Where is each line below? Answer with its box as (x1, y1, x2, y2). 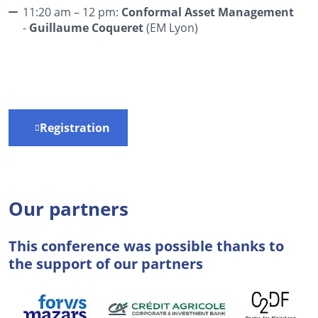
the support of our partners (9, 253, 203, 273)
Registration (40, 119, 110, 136)
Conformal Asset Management (121, 4, 294, 20)
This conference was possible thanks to (9, 236, 284, 256)
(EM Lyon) (143, 19, 198, 35)
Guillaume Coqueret (29, 19, 143, 35)
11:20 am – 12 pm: (23, 4, 121, 19)
